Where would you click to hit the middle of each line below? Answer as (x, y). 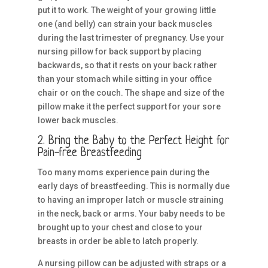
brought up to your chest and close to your (120, 227)
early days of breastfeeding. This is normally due (133, 186)
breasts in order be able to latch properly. (118, 241)
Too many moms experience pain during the (123, 172)
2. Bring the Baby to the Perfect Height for (133, 141)
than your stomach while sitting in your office (124, 79)
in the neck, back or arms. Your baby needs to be (131, 214)
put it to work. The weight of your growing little (127, 10)
